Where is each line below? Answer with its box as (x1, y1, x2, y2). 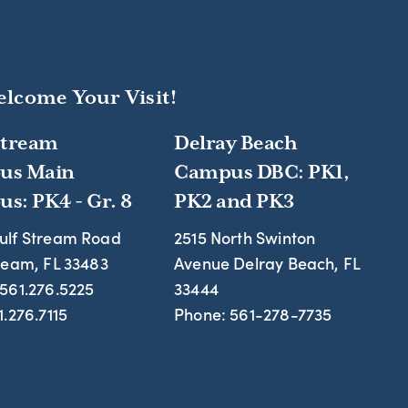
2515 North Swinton (174, 226, 316, 249)
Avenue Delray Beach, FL (174, 251, 361, 274)
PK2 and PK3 (174, 190, 294, 212)
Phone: (174, 302, 230, 325)
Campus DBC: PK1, (174, 161, 350, 183)
